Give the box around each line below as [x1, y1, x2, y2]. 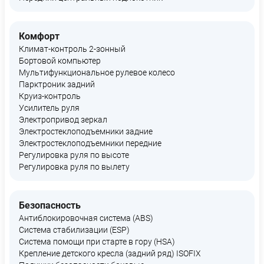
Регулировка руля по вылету [19, 162, 130, 171]
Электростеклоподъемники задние [19, 127, 153, 136]
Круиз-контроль [19, 91, 81, 101]
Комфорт [19, 31, 60, 42]
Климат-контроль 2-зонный [19, 44, 126, 54]
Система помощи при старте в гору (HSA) [19, 237, 175, 246]
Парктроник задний [19, 80, 95, 89]
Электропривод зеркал [19, 115, 107, 124]
